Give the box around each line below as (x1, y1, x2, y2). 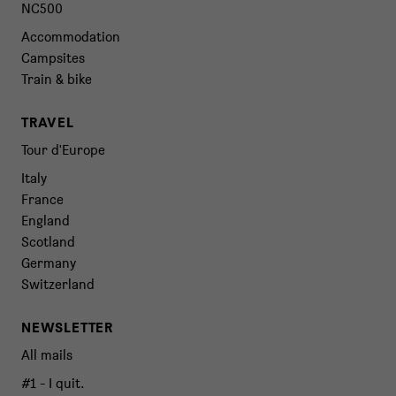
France (21, 191, 64, 208)
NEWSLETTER (21, 318, 113, 336)
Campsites (21, 49, 85, 66)
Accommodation (21, 28, 120, 45)
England (21, 212, 70, 229)
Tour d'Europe (21, 141, 105, 158)
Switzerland (21, 276, 95, 293)
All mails (21, 346, 72, 363)
